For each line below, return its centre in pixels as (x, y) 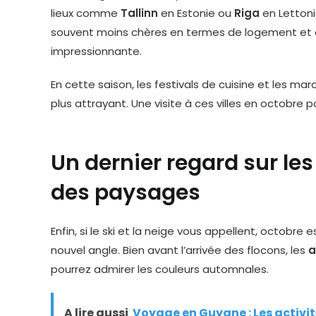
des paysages (126, 193)
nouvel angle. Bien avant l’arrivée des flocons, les (180, 250)
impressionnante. (96, 51)
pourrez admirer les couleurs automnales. (160, 269)
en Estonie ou (196, 13)
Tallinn (139, 13)
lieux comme (86, 13)
